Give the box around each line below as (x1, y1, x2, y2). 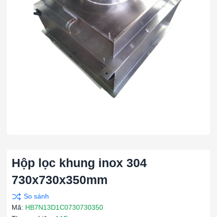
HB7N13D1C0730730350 (25, 203, 103, 211)
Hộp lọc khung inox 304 (12, 156, 147, 170)
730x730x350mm (12, 173, 108, 186)
